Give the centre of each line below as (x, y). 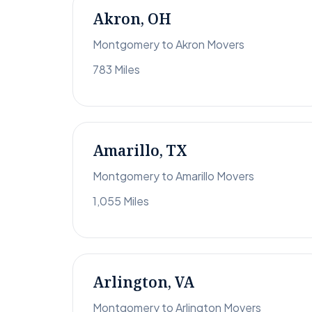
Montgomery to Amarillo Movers (173, 176)
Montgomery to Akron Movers (169, 45)
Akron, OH (132, 19)
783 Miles (116, 70)
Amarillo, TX (140, 151)
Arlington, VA (143, 282)
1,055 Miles (121, 201)
